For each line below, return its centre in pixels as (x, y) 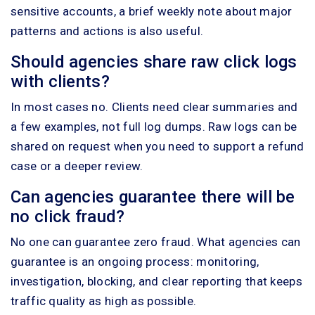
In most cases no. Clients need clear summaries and (154, 107)
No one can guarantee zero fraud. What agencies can (156, 242)
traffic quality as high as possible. (104, 301)
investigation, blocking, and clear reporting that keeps (157, 281)
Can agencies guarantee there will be (153, 197)
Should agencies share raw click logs (154, 62)
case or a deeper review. (77, 166)
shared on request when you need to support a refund (157, 146)
